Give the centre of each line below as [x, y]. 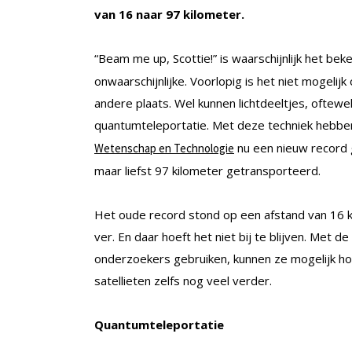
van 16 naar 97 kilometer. [169, 15]
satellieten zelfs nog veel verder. [183, 281]
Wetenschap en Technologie [164, 148]
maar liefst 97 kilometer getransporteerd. [207, 171]
